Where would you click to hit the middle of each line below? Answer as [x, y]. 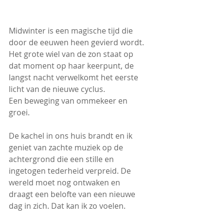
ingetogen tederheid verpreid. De [71, 171]
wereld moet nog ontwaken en [65, 183]
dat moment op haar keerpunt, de [72, 66]
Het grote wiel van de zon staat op [72, 54]
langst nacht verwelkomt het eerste [74, 78]
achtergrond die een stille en [62, 159]
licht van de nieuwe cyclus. [57, 89]
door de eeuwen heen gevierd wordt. [76, 43]
